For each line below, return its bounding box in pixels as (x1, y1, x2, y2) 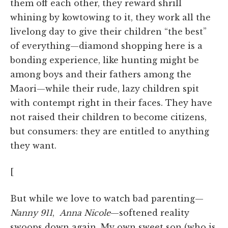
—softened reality (110, 207, 189, 218)
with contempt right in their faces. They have (10, 97, 212, 108)
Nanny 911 (10, 207, 52, 218)
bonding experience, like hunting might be (10, 54, 199, 65)
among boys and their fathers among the (10, 69, 191, 79)
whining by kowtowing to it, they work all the (10, 12, 211, 22)
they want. (10, 140, 56, 151)
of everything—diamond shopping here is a (10, 40, 203, 51)
